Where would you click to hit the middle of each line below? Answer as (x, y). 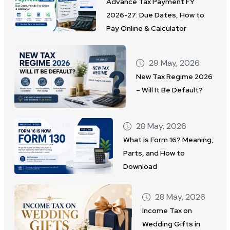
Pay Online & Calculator (147, 28)
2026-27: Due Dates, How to (156, 15)
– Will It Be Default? (169, 90)
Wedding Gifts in (171, 224)
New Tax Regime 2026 (174, 77)
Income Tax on (167, 211)
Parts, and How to (154, 153)
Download (140, 166)
